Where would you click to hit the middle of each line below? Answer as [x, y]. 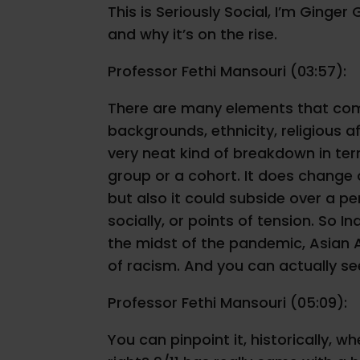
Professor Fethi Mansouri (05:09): [228, 303]
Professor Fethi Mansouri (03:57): [227, 72]
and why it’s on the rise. [193, 35]
